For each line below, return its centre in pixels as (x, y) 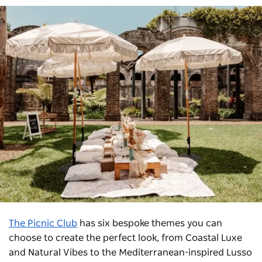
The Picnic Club (43, 223)
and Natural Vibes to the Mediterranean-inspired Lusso (130, 252)
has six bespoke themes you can (150, 223)
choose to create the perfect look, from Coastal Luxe (125, 238)
